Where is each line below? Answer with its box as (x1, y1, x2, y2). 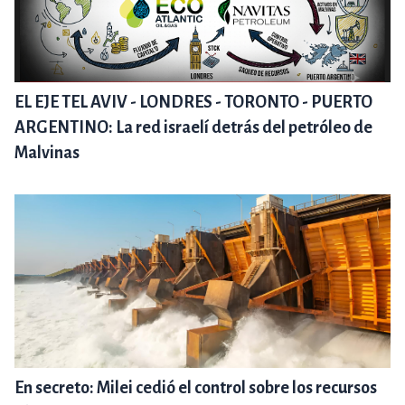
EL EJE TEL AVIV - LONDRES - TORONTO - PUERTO (14, 93, 372, 112)
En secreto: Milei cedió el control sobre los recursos (14, 379, 377, 398)
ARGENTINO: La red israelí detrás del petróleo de (14, 118, 372, 137)
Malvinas (14, 144, 80, 163)
